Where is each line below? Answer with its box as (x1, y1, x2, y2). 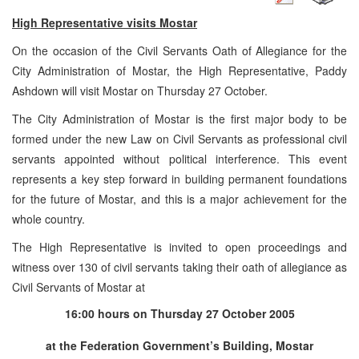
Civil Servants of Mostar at (12, 278, 145, 295)
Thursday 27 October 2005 (150, 305, 295, 321)
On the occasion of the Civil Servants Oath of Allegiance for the (12, 42, 347, 58)
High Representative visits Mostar (12, 14, 197, 30)
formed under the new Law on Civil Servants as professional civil (12, 130, 347, 147)
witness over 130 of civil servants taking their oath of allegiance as (12, 258, 347, 275)
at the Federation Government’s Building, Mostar (46, 337, 313, 353)
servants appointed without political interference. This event (12, 150, 347, 167)
